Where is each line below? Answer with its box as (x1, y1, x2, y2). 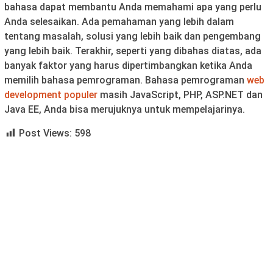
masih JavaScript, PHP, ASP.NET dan (100, 89, 263, 101)
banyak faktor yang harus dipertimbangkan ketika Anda (4, 60, 252, 72)
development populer (4, 89, 100, 101)
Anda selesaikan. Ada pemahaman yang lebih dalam (4, 16, 234, 28)
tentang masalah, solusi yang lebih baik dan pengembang (4, 30, 261, 43)
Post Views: (19, 127, 72, 140)
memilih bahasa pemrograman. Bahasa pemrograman (4, 74, 247, 87)
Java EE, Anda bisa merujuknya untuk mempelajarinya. (4, 104, 245, 116)
